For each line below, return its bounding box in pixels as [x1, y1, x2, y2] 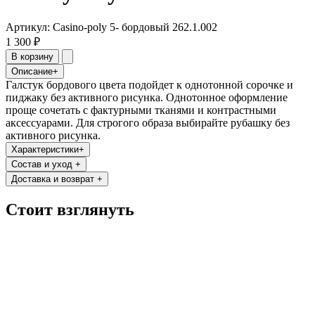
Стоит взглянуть [6, 200, 134, 219]
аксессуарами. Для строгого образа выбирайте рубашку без [6, 116, 290, 129]
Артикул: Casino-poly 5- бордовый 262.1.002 [6, 20, 217, 33]
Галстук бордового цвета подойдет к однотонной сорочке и [6, 78, 293, 91]
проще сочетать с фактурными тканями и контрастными [6, 103, 276, 116]
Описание [11, 65, 53, 77]
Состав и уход [11, 158, 72, 169]
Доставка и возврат [11, 173, 94, 184]
